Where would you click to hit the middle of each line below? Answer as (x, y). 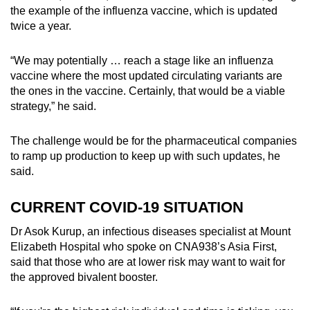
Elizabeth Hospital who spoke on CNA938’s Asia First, (144, 247)
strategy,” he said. (53, 107)
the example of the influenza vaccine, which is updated (144, 11)
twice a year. (41, 26)
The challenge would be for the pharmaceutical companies (154, 141)
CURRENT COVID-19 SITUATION (127, 208)
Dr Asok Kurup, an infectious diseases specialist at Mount (151, 232)
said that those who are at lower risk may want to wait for (148, 262)
